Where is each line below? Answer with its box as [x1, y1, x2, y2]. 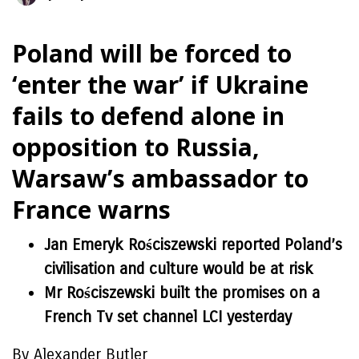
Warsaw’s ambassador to [12, 162, 309, 195]
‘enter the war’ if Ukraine [12, 68, 309, 101]
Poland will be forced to [12, 37, 292, 70]
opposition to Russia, [12, 131, 260, 163]
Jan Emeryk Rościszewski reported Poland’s [44, 236, 342, 254]
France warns [12, 193, 171, 226]
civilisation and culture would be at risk [44, 260, 313, 278]
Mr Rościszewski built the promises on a [44, 284, 320, 302]
